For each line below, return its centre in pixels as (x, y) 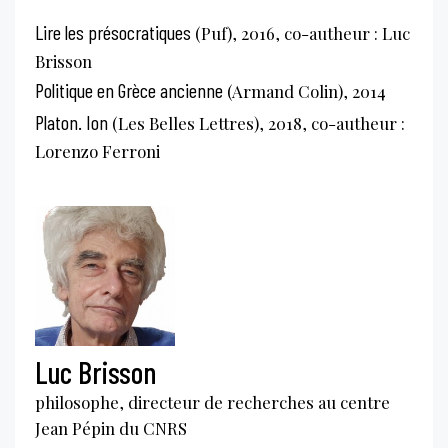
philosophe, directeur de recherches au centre (212, 401)
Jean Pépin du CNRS (111, 427)
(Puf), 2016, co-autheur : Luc (300, 32)
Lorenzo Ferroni (97, 150)
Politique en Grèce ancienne (129, 89)
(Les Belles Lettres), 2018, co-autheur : (256, 122)
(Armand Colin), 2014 (304, 90)
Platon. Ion (71, 121)
